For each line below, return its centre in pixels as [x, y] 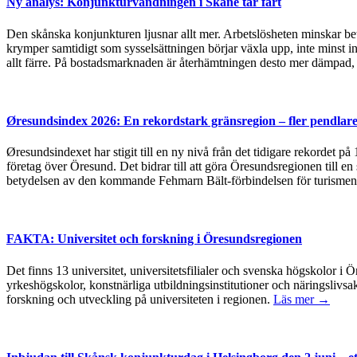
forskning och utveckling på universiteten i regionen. [140, 299]
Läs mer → [302, 299]
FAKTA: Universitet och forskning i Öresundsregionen [154, 239]
